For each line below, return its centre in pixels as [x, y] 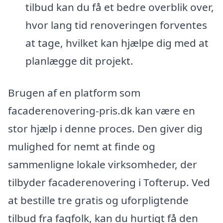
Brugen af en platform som [74, 93]
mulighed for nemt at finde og [82, 147]
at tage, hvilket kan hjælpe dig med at [117, 43]
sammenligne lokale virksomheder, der [103, 165]
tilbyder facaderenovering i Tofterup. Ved [109, 182]
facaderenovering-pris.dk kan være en [102, 111]
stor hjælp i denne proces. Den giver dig [105, 129]
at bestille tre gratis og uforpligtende [98, 200]
